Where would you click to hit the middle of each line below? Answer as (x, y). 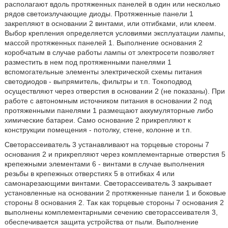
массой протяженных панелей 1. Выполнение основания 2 (103, 43)
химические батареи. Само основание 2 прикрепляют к (97, 120)
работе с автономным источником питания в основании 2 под (108, 101)
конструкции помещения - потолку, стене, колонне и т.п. (98, 130)
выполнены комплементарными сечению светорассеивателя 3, (111, 212)
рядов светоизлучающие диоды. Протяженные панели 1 (99, 14)
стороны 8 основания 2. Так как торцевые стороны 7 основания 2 (114, 203)
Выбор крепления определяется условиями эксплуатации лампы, (115, 33)
